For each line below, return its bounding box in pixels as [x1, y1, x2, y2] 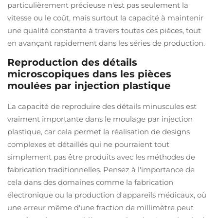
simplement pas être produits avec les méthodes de [7, 152, 195, 162]
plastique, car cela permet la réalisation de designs [7, 127, 190, 136]
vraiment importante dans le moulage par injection [7, 114, 193, 124]
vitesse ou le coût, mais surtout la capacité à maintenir [7, 13, 203, 22]
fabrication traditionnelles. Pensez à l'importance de [7, 165, 195, 174]
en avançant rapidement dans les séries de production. [7, 38, 205, 48]
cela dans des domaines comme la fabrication [7, 178, 173, 187]
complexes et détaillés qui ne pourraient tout [7, 140, 169, 149]
